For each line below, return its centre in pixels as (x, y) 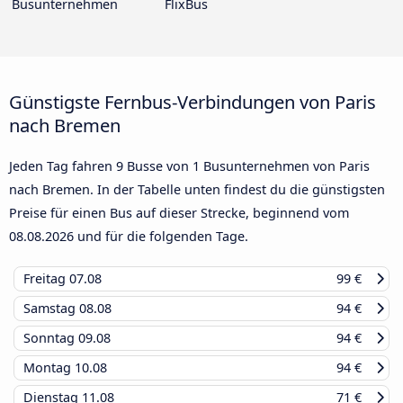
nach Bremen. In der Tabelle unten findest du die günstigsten (197, 189)
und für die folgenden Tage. (161, 236)
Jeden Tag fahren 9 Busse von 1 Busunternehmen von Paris (189, 166)
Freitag (46, 278)
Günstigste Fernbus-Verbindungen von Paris (193, 101)
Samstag (51, 308)
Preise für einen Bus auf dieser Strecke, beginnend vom (179, 212)
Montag (49, 367)
